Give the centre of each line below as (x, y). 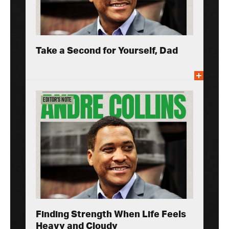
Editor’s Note (58, 100)
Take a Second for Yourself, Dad (107, 51)
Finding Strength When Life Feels (111, 215)
